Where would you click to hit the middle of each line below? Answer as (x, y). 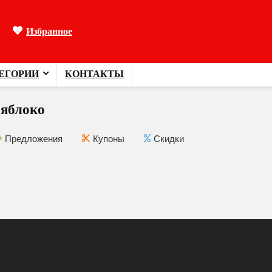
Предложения (34, 139)
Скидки (169, 139)
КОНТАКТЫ (94, 74)
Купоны (109, 139)
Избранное (49, 31)
